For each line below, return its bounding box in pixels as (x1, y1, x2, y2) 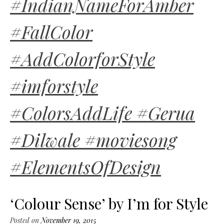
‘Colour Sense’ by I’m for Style (10, 193, 208, 213)
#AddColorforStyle (10, 46, 155, 70)
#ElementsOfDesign (10, 154, 161, 178)
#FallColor (10, 19, 92, 43)
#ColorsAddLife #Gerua (10, 100, 195, 124)
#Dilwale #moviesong (10, 127, 176, 151)
